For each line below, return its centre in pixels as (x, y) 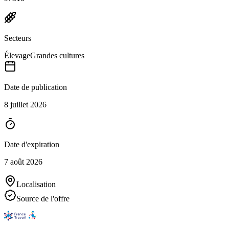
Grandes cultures (57, 56)
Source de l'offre (43, 199)
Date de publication (36, 87)
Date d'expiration (32, 145)
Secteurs (18, 38)
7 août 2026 (23, 162)
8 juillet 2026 (25, 105)
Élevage (17, 56)
